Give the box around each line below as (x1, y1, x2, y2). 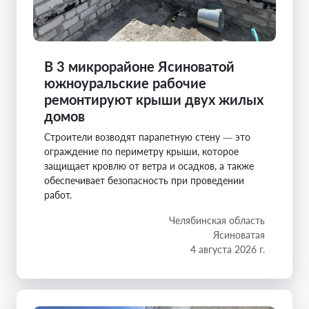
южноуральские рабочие (44, 74, 206, 92)
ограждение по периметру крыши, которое (44, 146, 239, 158)
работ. (44, 189, 72, 201)
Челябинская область (169, 215, 265, 227)
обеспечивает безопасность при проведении (44, 175, 244, 187)
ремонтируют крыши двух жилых (44, 91, 263, 108)
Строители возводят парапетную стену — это (44, 131, 250, 143)
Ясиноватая (213, 229, 265, 241)
